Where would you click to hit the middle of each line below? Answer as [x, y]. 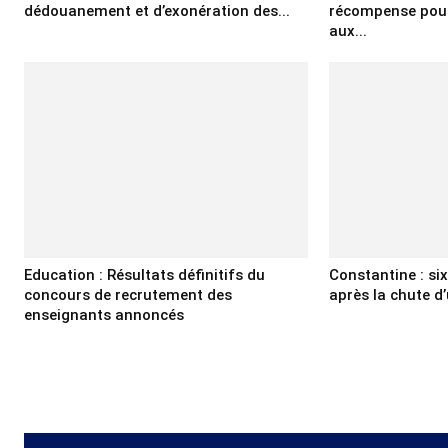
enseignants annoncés [104, 314]
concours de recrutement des [128, 294]
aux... [348, 31]
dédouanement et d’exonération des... [157, 11]
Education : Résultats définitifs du [144, 274]
